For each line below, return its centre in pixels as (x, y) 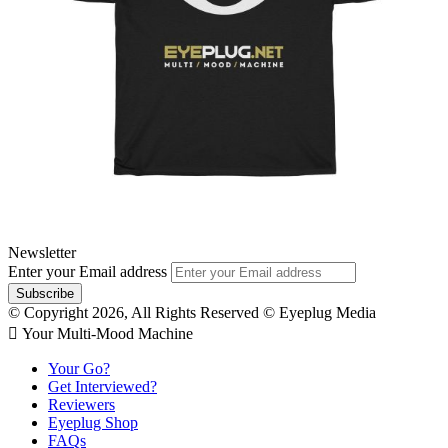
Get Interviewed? (102, 386)
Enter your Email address (87, 271)
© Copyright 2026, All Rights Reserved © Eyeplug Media (192, 312)
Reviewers (81, 404)
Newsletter (42, 252)
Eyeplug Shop (93, 422)
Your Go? (79, 368)
